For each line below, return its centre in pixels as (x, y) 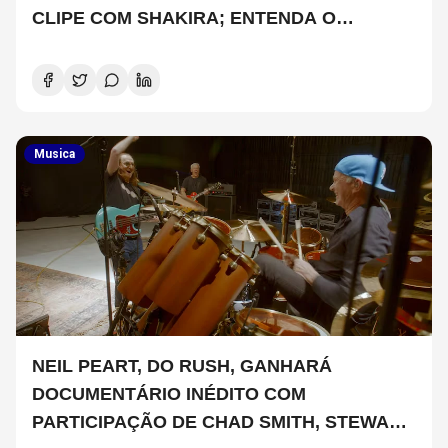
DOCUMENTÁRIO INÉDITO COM (169, 393)
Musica (54, 153)
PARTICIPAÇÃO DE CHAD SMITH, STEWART (222, 421)
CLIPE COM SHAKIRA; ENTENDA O (184, 17)
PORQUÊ (71, 45)
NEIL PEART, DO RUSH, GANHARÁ (182, 365)
